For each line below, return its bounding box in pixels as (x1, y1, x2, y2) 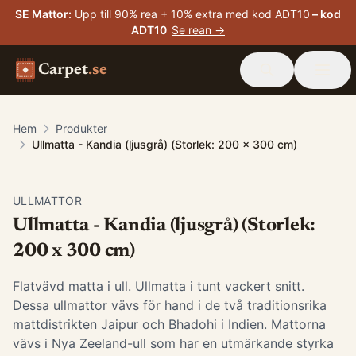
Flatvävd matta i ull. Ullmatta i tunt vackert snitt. (13, 278, 304, 294)
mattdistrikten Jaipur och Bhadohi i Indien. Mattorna (13, 316, 326, 332)
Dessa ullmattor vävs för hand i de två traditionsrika (13, 297, 327, 313)
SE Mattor (15, 7, 68, 21)
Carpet (38, 62, 88, 78)
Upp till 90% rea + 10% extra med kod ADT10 (75, 7, 310, 21)
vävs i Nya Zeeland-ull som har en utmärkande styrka (13, 335, 334, 351)
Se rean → (172, 23, 225, 37)
